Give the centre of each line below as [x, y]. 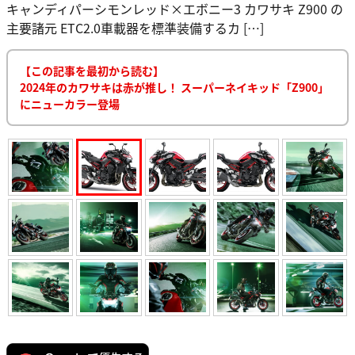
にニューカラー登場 [70, 103]
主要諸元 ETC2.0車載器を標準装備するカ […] [135, 27]
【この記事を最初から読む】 [92, 70]
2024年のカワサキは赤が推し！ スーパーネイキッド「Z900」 [174, 87]
